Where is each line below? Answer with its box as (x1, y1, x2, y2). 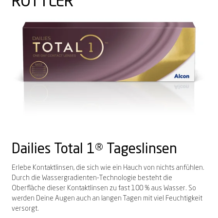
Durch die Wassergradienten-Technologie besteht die (12, 174, 172, 182)
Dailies (12, 143, 51, 157)
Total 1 (51, 143, 95, 157)
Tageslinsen (103, 143, 177, 157)
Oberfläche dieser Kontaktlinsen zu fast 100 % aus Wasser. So (12, 184, 196, 192)
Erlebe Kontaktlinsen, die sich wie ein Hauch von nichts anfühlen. (12, 164, 204, 171)
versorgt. (12, 205, 39, 212)
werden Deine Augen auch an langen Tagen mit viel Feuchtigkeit (12, 195, 202, 202)
